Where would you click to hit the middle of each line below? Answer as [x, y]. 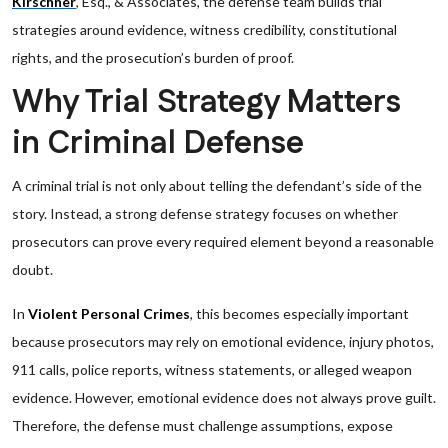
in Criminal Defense [158, 143]
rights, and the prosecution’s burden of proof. [153, 57]
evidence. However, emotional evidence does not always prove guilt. [224, 397]
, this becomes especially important [299, 313]
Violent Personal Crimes [109, 313]
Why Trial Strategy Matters [206, 102]
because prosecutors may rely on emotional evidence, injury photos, [223, 341]
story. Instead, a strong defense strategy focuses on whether [205, 213]
